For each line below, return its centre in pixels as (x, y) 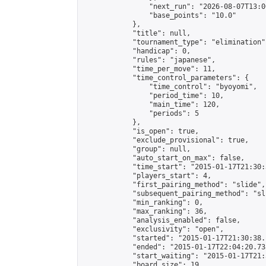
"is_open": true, (141, 131)
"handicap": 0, (137, 51)
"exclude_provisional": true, (166, 140)
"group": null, (137, 149)
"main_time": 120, (151, 104)
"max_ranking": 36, (145, 211)
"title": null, (137, 33)
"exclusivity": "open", (153, 229)
